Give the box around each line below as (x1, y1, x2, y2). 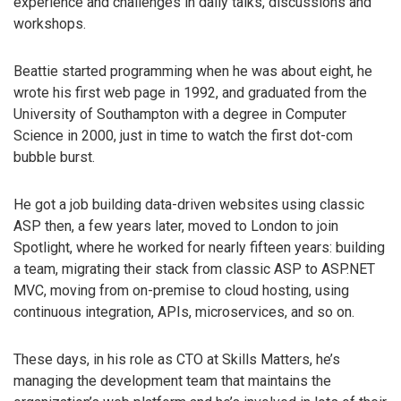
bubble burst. (13, 148, 95, 166)
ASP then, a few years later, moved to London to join (13, 217, 338, 235)
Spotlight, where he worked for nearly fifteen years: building (13, 238, 385, 256)
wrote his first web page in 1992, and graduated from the (13, 83, 367, 101)
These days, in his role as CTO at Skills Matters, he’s (13, 350, 340, 368)
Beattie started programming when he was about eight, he (13, 62, 372, 80)
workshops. (13, 15, 86, 33)
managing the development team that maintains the (13, 371, 331, 389)
